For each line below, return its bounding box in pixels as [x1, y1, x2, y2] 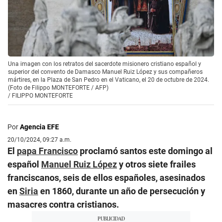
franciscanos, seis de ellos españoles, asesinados [7, 172, 205, 183]
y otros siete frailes [117, 159, 196, 169]
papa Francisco [17, 145, 78, 156]
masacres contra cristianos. [7, 199, 119, 210]
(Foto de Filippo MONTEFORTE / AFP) [8, 84, 109, 91]
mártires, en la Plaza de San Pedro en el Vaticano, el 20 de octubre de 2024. [8, 76, 209, 83]
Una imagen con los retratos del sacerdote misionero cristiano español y [8, 60, 201, 67]
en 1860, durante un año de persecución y [38, 185, 205, 196]
